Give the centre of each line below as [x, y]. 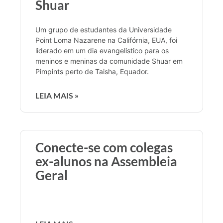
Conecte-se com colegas [104, 147]
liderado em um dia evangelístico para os [102, 50]
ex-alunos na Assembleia [106, 161]
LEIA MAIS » [57, 95]
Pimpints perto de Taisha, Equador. [92, 71]
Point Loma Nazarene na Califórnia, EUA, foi [106, 40]
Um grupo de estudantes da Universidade [104, 29]
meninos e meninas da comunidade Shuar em [109, 61]
